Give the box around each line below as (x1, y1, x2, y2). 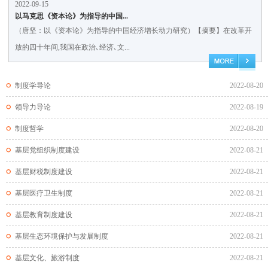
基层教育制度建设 (15, 211, 72, 219)
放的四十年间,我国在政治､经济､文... (14, 43, 130, 51)
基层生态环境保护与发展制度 (15, 232, 108, 240)
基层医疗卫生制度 (15, 189, 72, 197)
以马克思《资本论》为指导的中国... (14, 12, 128, 20)
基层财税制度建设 (15, 167, 72, 176)
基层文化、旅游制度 (15, 254, 80, 262)
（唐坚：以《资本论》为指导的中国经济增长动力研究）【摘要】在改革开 (14, 26, 252, 35)
